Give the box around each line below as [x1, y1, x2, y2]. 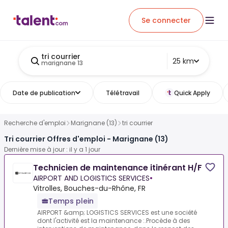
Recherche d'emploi [4, 119, 66, 127]
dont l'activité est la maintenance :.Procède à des [37, 216, 190, 225]
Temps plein [48, 196, 94, 207]
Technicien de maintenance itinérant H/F [33, 162, 202, 174]
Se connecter [141, 15, 191, 25]
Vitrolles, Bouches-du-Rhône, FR [33, 183, 146, 194]
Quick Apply [174, 88, 210, 97]
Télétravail [106, 88, 139, 97]
